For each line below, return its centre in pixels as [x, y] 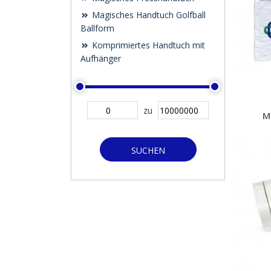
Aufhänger [101, 58]
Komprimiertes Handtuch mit [147, 45]
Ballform [97, 28]
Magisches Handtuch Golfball [148, 15]
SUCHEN [148, 150]
